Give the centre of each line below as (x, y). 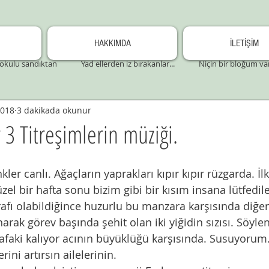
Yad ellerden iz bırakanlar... (128, 64)
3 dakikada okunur (54, 110)
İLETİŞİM (244, 43)
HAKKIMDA (112, 43)
